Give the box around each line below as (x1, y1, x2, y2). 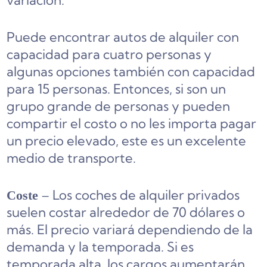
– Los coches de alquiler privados (38, 187, 240, 204)
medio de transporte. (7, 150, 136, 167)
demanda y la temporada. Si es (7, 238, 194, 256)
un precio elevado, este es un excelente (7, 132, 247, 150)
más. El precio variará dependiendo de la (7, 221, 253, 238)
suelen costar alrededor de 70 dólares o (7, 204, 246, 221)
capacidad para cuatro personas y (7, 46, 212, 63)
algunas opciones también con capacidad (7, 63, 256, 80)
